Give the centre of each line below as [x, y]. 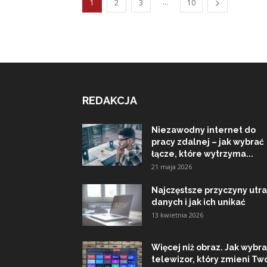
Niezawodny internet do [204, 130]
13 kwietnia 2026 [177, 215]
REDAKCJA [110, 100]
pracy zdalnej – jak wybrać [208, 142]
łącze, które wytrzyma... [202, 154]
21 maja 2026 [172, 167]
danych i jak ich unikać [198, 202]
